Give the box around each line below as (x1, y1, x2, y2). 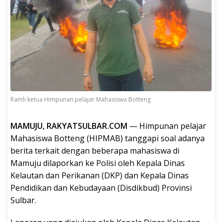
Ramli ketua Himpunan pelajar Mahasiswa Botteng (10, 95, 151, 104)
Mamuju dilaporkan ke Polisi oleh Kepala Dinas (10, 158, 185, 169)
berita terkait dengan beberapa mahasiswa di (10, 145, 179, 157)
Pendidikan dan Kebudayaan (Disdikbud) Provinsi (10, 182, 192, 194)
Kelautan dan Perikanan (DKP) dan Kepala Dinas (10, 170, 189, 181)
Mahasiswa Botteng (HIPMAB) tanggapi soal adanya (10, 133, 205, 144)
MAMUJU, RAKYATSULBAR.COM (10, 120, 129, 132)
